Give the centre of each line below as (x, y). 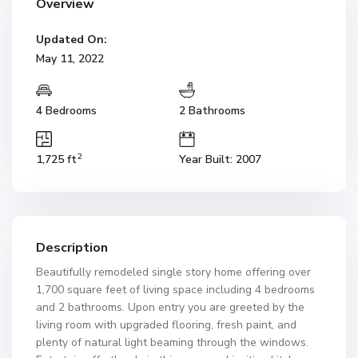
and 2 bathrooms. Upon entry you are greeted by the (170, 307)
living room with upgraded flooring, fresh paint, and (166, 325)
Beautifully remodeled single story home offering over (173, 272)
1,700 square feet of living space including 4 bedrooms (175, 290)
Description (72, 248)
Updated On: (72, 40)
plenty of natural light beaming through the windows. (172, 342)
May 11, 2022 (70, 59)
